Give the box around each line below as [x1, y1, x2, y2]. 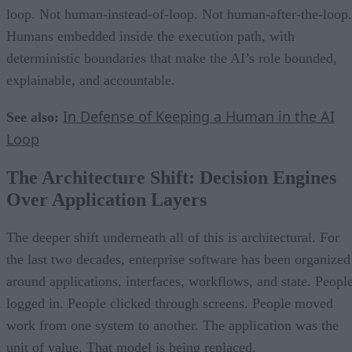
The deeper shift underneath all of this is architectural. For [6, 229, 339, 245]
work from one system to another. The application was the [6, 317, 339, 333]
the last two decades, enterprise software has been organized [6, 251, 350, 267]
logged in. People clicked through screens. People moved [6, 295, 333, 311]
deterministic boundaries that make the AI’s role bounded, [6, 49, 337, 66]
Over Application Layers [6, 189, 207, 210]
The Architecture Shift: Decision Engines [6, 167, 336, 188]
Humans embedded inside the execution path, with [6, 27, 295, 44]
